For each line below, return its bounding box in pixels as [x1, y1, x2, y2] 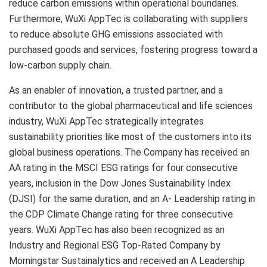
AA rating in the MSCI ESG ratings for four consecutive [9, 162, 238, 173]
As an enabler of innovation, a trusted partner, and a [9, 84, 223, 96]
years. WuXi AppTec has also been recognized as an [9, 223, 225, 235]
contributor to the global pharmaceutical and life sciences [9, 100, 253, 111]
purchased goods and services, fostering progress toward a [9, 44, 257, 55]
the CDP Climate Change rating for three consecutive [9, 208, 233, 220]
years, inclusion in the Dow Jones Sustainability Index [9, 177, 231, 189]
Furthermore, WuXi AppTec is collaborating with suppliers [9, 13, 248, 24]
